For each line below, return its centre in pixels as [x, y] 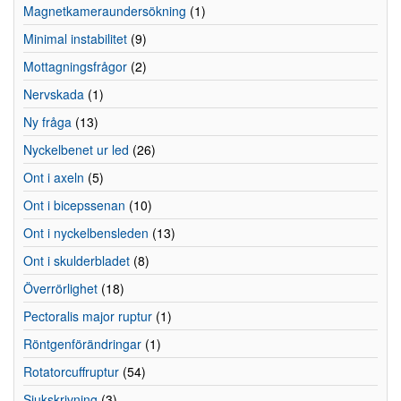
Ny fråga [47, 122]
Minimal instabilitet [75, 38]
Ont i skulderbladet [77, 260]
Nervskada [54, 94]
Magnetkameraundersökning [105, 11]
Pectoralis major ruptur [88, 316]
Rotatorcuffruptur [71, 371]
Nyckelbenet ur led [76, 149]
